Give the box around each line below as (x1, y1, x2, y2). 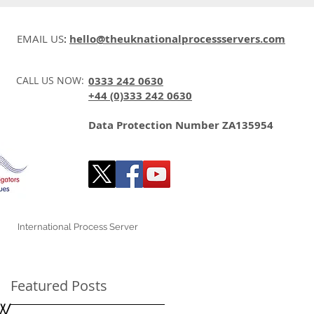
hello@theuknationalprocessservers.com (69, 32, 285, 46)
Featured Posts (11, 276, 107, 295)
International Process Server (18, 221, 138, 232)
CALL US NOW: (16, 74, 87, 87)
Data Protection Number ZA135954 (88, 118, 276, 132)
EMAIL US (17, 32, 64, 46)
